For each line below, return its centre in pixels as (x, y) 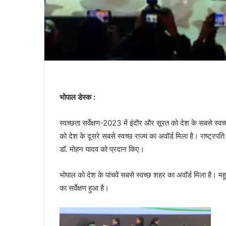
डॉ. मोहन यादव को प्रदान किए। (102, 149)
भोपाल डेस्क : (77, 97)
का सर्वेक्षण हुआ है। (84, 188)
